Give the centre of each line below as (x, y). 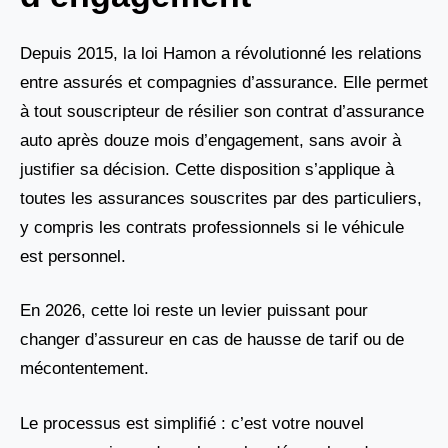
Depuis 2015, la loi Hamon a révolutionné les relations (221, 53)
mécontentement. (84, 369)
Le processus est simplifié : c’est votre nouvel (192, 423)
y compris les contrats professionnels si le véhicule (212, 227)
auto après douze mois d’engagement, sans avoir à (210, 140)
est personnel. (73, 256)
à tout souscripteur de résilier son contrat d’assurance (222, 111)
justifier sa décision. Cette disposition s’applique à (207, 169)
